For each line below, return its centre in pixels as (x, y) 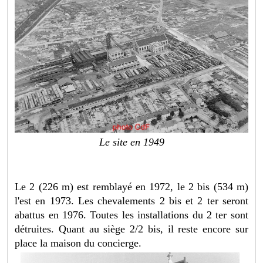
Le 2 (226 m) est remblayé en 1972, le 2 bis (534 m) (131, 186)
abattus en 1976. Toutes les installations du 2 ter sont (131, 215)
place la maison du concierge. (78, 243)
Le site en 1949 (131, 142)
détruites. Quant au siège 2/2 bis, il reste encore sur (131, 229)
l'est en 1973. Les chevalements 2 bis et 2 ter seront (131, 200)
